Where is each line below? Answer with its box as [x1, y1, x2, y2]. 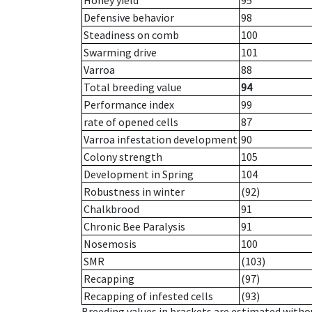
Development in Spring [84, 167, 194, 182]
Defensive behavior [84, 10, 174, 25]
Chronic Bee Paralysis [84, 219, 185, 234]
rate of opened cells [84, 115, 178, 130]
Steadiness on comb [84, 28, 179, 42]
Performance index [84, 97, 174, 112]
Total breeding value [84, 80, 182, 95]
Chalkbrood [84, 202, 139, 217]
